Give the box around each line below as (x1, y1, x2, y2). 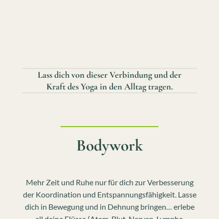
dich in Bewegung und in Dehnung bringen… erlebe (24, 202, 195, 212)
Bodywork (76, 135, 143, 156)
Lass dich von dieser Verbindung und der (38, 69, 181, 80)
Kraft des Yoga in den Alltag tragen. (46, 81, 173, 92)
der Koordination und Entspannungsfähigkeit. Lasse (22, 190, 197, 199)
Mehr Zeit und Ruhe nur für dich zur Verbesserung (25, 177, 194, 187)
